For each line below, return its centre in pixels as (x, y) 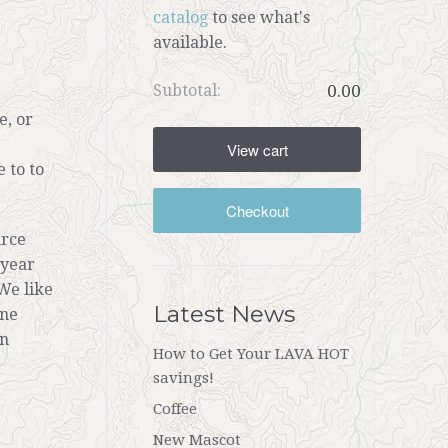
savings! (183, 377)
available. (190, 42)
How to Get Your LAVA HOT (251, 353)
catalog (180, 17)
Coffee (175, 408)
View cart (257, 149)
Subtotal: (187, 90)
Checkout (257, 210)
